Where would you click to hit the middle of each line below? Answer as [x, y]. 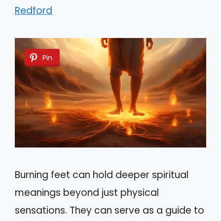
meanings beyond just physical [87, 193]
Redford [34, 11]
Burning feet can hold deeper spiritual [102, 175]
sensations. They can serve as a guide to [110, 211]
